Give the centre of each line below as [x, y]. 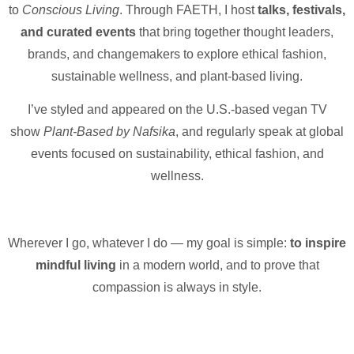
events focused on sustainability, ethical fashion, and [177, 154]
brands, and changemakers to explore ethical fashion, [177, 54]
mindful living [75, 265]
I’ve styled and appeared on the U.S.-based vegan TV [177, 110]
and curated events [78, 32]
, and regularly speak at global [260, 132]
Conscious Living [71, 9]
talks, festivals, [301, 9]
